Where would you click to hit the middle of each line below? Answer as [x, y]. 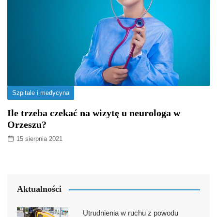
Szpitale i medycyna [41, 93]
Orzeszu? [27, 125]
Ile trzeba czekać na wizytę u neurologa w [94, 113]
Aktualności [39, 189]
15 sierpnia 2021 [39, 139]
